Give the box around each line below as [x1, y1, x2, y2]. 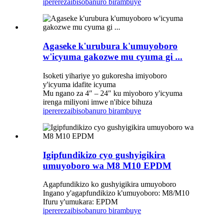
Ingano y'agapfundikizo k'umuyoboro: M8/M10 [43, 189, 189, 198]
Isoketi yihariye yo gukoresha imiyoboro [43, 71, 167, 80]
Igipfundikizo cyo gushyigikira [43, 149, 165, 160]
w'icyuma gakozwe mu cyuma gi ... [43, 52, 182, 62]
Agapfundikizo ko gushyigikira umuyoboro [43, 180, 176, 189]
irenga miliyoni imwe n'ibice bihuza [43, 97, 152, 106]
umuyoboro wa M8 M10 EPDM [43, 160, 171, 171]
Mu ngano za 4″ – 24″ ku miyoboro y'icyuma [43, 89, 182, 97]
